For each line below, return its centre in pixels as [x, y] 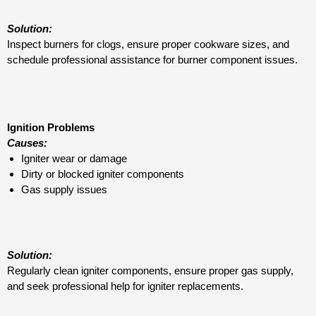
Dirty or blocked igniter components [103, 174]
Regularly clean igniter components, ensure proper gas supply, [150, 270]
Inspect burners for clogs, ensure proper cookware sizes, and [148, 44]
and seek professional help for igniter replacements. [125, 286]
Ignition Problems [51, 128]
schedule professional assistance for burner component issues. [152, 59]
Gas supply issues [64, 190]
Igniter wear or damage [74, 159]
